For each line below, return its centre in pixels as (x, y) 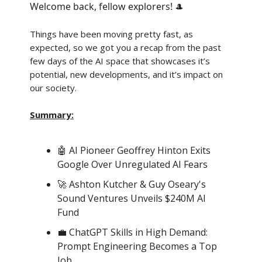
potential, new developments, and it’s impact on (126, 74)
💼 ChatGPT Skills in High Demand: (132, 232)
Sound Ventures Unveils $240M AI (132, 198)
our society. (53, 88)
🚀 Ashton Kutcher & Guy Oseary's (132, 184)
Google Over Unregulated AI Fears (132, 164)
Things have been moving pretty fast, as (111, 34)
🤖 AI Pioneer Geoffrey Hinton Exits (134, 150)
